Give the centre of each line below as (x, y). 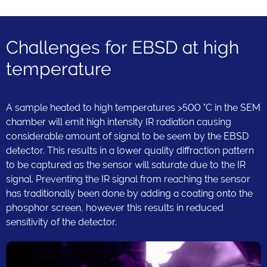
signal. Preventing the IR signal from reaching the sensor (128, 179)
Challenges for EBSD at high (122, 48)
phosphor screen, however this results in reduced (115, 208)
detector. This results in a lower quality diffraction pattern (130, 151)
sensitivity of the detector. (61, 222)
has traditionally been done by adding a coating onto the (129, 194)
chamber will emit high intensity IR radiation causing (119, 122)
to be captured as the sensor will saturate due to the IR (126, 165)
